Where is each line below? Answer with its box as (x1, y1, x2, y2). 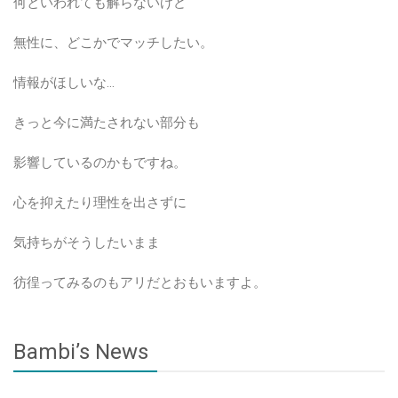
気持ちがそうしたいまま (13, 234, 160, 251)
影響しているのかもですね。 (13, 154, 187, 171)
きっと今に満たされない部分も (13, 114, 200, 131)
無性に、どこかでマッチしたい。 (13, 34, 213, 51)
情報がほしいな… (13, 74, 115, 91)
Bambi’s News (13, 338, 148, 364)
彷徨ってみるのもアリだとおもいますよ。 (13, 274, 267, 291)
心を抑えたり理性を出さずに (13, 194, 187, 211)
